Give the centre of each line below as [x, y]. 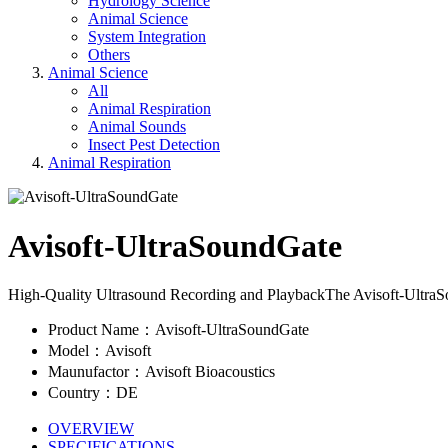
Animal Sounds [137, 127]
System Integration [147, 37]
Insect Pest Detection [154, 145]
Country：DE [93, 393]
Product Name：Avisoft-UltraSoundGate [178, 330]
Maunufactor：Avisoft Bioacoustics [161, 372]
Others [109, 55]
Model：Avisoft [99, 351]
